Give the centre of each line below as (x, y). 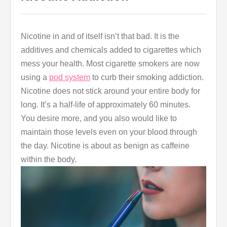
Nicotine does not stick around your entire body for (110, 91)
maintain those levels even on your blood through (109, 132)
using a (35, 78)
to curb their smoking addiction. (147, 78)
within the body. (49, 160)
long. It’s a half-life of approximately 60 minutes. (106, 105)
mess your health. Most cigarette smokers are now (110, 64)
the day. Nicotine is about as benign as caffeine (105, 146)
